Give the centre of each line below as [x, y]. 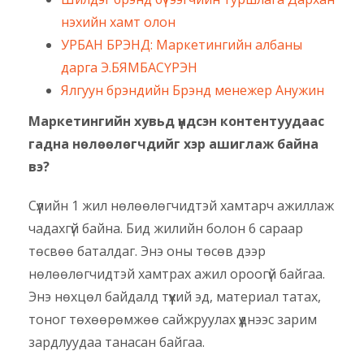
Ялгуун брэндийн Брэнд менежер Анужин [193, 91]
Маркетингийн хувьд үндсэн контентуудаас [176, 121]
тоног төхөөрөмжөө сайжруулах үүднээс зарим [173, 320]
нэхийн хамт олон [118, 22]
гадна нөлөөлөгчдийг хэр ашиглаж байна [173, 144]
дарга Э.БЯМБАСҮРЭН [129, 68]
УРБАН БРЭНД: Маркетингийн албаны [182, 45]
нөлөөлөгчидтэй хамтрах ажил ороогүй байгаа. [177, 274]
